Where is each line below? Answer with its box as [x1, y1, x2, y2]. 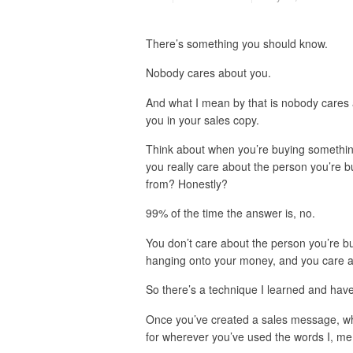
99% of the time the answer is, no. [145, 205, 315, 221]
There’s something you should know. [145, 35, 331, 51]
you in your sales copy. [145, 111, 259, 128]
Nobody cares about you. [145, 65, 271, 81]
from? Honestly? [145, 175, 228, 191]
